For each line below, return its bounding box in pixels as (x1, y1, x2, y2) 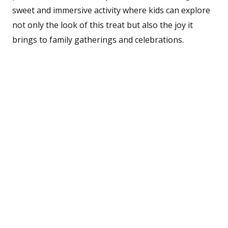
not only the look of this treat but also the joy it (12, 19, 193, 31)
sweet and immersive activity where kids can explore (12, 4, 210, 16)
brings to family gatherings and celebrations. (12, 34, 184, 45)
